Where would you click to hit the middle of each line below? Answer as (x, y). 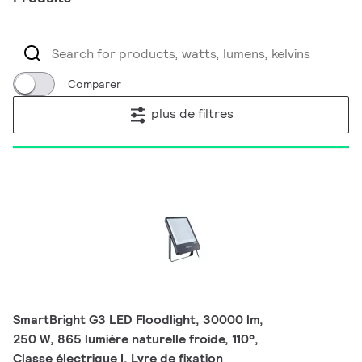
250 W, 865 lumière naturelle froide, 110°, (136, 339)
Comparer (95, 84)
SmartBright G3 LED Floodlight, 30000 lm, (138, 320)
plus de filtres (192, 114)
